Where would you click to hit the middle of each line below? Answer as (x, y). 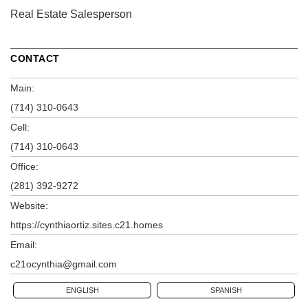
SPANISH (226, 290)
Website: (29, 206)
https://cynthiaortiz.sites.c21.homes (87, 225)
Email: (24, 245)
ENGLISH (82, 290)
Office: (24, 167)
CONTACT (35, 59)
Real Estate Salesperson (71, 14)
